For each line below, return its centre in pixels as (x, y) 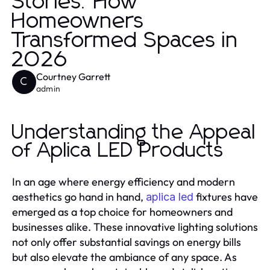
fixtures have (226, 196)
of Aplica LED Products (118, 150)
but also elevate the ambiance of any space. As (124, 257)
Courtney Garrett (73, 76)
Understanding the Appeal (134, 132)
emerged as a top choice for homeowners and (122, 212)
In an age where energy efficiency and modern (124, 181)
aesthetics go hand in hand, (79, 196)
